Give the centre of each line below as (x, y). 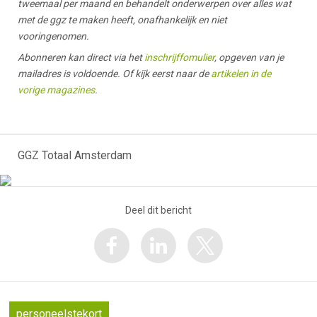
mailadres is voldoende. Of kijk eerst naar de (114, 74)
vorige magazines (56, 90)
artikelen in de (241, 74)
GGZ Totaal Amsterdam (75, 156)
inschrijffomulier (179, 58)
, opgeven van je (249, 58)
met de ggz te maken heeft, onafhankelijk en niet (122, 20)
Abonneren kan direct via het (81, 58)
